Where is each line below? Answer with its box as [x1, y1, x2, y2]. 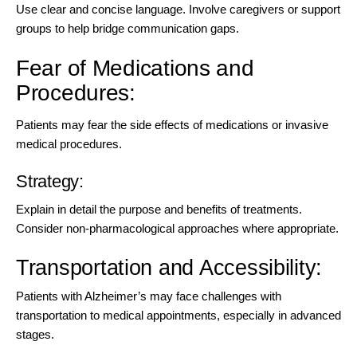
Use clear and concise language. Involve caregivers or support [16, 2, 340, 16]
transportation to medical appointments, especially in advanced [16, 308, 341, 323]
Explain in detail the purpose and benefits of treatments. [16, 202, 302, 216]
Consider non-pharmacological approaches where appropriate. [16, 221, 339, 235]
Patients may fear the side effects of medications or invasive [16, 117, 328, 131]
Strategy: [16, 171, 84, 191]
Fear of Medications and [16, 55, 254, 80]
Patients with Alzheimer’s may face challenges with [16, 289, 281, 304]
